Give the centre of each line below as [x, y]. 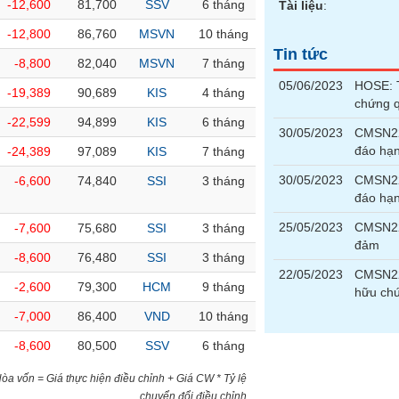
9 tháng [224, 287]
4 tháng [224, 93]
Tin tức [301, 54]
